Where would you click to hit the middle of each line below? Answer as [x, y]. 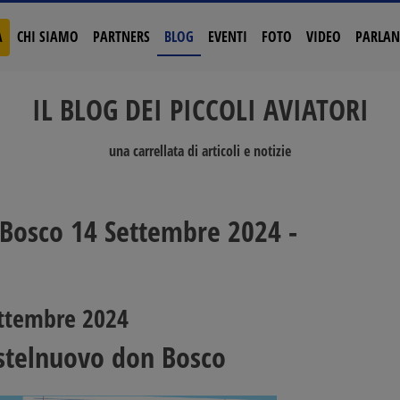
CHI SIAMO [47, 36]
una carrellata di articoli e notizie [200, 151]
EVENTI [227, 36]
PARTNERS [121, 36]
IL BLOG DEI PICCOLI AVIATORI [200, 109]
